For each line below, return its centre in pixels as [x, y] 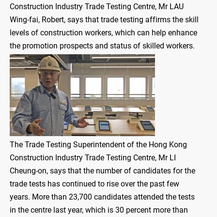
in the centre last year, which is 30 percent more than [99, 210]
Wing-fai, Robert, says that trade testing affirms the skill [104, 20]
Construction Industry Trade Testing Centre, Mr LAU [97, 7]
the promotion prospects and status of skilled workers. [102, 46]
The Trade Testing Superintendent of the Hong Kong [98, 145]
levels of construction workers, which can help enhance [103, 33]
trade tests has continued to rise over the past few [94, 184]
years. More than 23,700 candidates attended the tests [102, 197]
